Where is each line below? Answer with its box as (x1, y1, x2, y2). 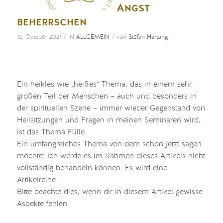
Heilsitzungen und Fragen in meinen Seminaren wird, (16, 116, 201, 124)
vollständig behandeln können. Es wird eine (16, 164, 167, 172)
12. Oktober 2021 (16, 34, 61, 40)
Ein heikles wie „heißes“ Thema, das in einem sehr (16, 81, 192, 89)
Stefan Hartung (128, 34, 168, 40)
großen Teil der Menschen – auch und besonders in (16, 93, 197, 101)
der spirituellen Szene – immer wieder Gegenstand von (16, 105, 205, 112)
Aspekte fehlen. (16, 200, 69, 208)
